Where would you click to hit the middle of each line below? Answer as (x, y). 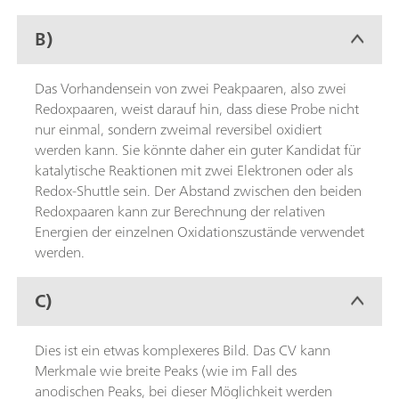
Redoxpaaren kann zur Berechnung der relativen (180, 211)
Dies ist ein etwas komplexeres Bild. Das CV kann (183, 350)
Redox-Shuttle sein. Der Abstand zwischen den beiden (198, 190)
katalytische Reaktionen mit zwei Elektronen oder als (194, 170)
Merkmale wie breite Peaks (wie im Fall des (166, 370)
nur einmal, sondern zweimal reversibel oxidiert (178, 129)
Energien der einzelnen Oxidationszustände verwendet (199, 231)
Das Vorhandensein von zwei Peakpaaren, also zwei (191, 88)
